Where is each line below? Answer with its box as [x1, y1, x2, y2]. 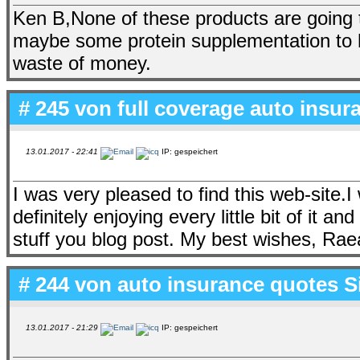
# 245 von [13, 96, 117, 121]
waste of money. [13, 51, 151, 74]
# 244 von [13, 272, 117, 297]
